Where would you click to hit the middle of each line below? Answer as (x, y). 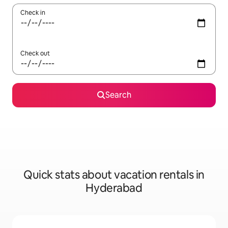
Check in (33, 13)
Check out (35, 54)
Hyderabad (114, 188)
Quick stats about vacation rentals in (114, 175)
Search (118, 95)
